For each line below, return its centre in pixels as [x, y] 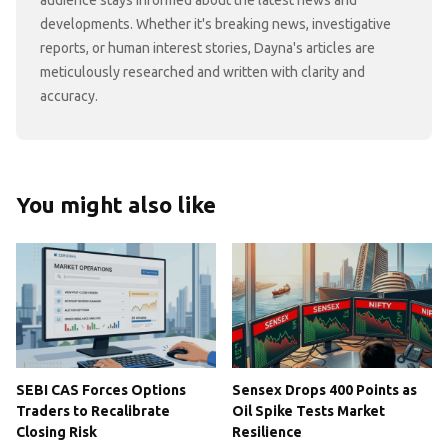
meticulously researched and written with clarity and [202, 71]
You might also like [116, 204]
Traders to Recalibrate [93, 410]
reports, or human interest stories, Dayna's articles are [207, 47]
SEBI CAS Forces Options [101, 389]
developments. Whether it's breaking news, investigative [215, 23]
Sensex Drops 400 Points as [324, 389]
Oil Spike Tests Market [308, 410]
